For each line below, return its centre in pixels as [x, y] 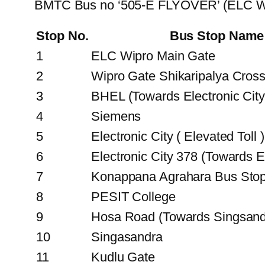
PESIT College [133, 196]
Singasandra [127, 237]
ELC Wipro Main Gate [153, 56]
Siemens [116, 116]
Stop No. [62, 35]
